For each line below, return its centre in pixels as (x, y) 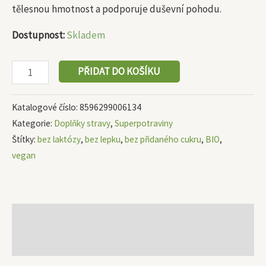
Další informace (45, 243)
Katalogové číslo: (46, 107)
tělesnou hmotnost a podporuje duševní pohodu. (117, 9)
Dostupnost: (38, 35)
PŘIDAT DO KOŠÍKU (119, 72)
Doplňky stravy (82, 123)
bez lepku (103, 140)
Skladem (86, 35)
